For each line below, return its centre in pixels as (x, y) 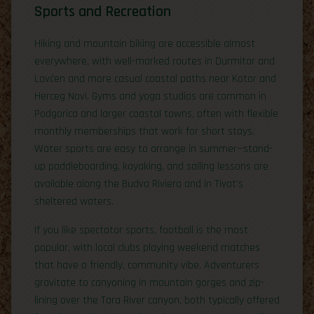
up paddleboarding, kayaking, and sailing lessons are (151, 166)
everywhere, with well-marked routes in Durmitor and (155, 61)
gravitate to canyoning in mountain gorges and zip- (149, 282)
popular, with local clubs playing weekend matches (147, 247)
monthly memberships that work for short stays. (144, 131)
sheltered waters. (74, 201)
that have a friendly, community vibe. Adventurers (147, 265)
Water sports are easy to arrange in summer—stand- (153, 149)
